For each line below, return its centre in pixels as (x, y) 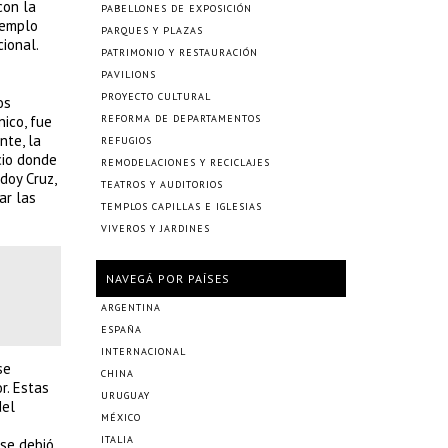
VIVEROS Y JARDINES (155, 228)
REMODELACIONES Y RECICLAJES (185, 162)
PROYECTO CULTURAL (156, 96)
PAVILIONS (128, 74)
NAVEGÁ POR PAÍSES (168, 278)
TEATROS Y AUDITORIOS (162, 184)
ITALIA (117, 439)
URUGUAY (125, 395)
